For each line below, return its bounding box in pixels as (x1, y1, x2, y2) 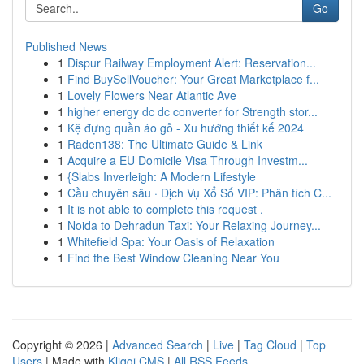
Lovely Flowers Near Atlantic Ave (67, 87, 236, 103)
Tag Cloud (244, 336, 297, 353)
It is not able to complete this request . (67, 201, 263, 217)
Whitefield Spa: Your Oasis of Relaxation (67, 233, 275, 249)
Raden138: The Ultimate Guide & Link (67, 136, 262, 152)
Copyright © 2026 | (12, 336, 112, 353)
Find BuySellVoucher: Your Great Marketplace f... (67, 71, 319, 87)
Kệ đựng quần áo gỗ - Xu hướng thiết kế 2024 (67, 119, 304, 136)
